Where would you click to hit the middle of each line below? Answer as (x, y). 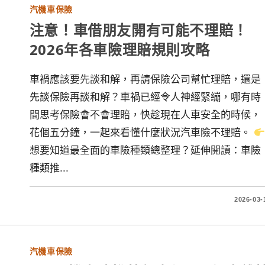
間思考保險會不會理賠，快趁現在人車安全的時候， (145, 115)
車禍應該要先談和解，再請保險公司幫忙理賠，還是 (145, 80)
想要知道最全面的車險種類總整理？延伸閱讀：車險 (145, 151)
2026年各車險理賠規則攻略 (119, 49)
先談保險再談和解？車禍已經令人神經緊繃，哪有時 (145, 97)
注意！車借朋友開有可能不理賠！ (138, 30)
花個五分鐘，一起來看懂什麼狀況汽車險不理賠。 (141, 133)
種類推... (49, 168)
